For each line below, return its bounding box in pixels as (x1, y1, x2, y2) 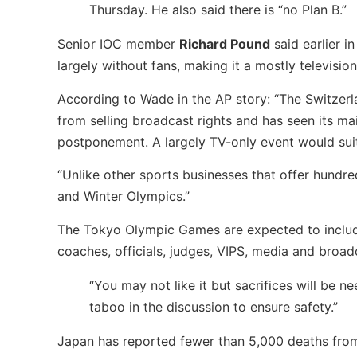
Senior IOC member (57, 36, 179, 53)
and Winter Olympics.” (57, 188, 190, 205)
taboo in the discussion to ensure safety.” (89, 298, 338, 315)
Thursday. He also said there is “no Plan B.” (89, 2, 347, 18)
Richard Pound (179, 36, 270, 53)
